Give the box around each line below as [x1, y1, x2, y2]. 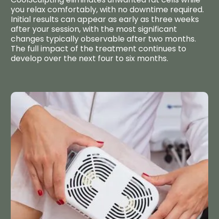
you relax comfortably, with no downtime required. [11, 4, 204, 15]
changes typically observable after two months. [11, 33, 197, 44]
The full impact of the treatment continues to [11, 43, 187, 54]
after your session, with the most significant [11, 23, 177, 35]
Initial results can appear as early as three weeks [11, 14, 199, 25]
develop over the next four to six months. [11, 53, 169, 64]
